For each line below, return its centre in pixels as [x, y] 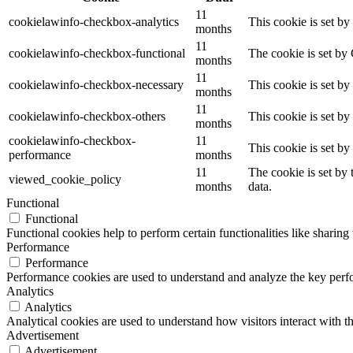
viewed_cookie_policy [65, 179]
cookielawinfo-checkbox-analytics [94, 21]
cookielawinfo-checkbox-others [87, 116]
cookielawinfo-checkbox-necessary [96, 84]
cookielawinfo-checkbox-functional [97, 53]
